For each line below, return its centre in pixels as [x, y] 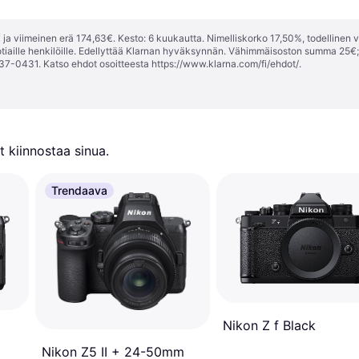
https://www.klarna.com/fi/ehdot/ [225, 64]
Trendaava [79, 190]
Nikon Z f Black [269, 325]
